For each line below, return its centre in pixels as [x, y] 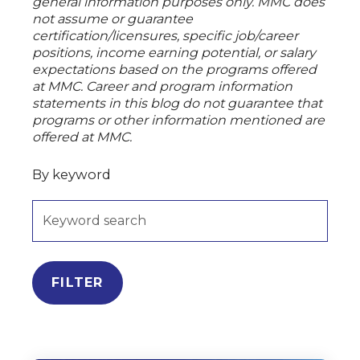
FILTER [78, 283]
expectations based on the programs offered [174, 70]
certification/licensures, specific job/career [165, 36]
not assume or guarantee [112, 19]
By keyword [72, 175]
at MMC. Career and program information [162, 87]
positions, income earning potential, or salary [174, 53]
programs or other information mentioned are [178, 121]
